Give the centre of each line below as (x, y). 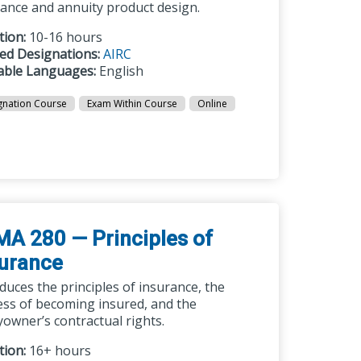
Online (213, 104)
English (120, 71)
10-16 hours (64, 37)
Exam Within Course (133, 104)
